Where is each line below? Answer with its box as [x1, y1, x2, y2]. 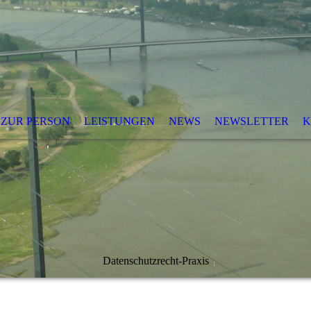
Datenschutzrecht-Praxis [102, 255, 209, 267]
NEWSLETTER [215, 115, 289, 127]
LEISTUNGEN [84, 115, 155, 127]
